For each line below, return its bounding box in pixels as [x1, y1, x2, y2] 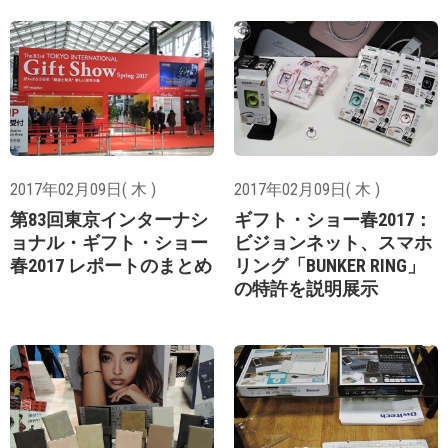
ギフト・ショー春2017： [234, 208, 432, 230]
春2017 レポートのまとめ [10, 254, 212, 276]
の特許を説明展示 [234, 277, 378, 299]
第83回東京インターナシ [10, 208, 208, 230]
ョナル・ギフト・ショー [10, 231, 208, 253]
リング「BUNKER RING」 [234, 254, 425, 276]
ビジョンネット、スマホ [234, 231, 432, 253]
